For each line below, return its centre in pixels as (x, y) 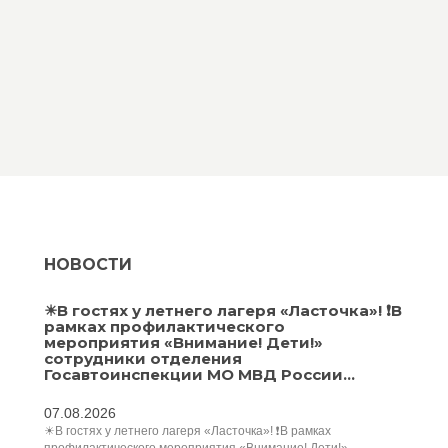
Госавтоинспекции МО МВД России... (199, 374)
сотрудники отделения (143, 358)
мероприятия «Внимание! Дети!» (183, 342)
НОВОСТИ (88, 264)
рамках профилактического (164, 326)
